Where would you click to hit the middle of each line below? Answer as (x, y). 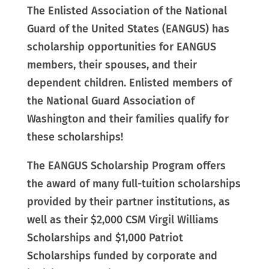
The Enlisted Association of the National (127, 11)
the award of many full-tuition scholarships (134, 184)
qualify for (203, 119)
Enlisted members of (180, 83)
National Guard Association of (120, 101)
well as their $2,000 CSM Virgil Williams (122, 220)
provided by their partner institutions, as (128, 202)
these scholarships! (75, 137)
